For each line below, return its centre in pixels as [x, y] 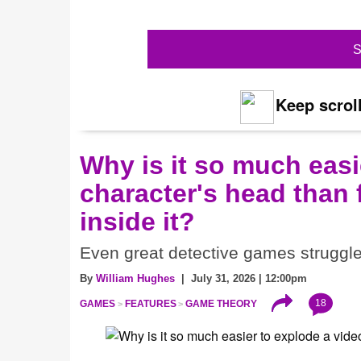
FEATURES [150, 303]
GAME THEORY [222, 303]
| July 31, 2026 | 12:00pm [241, 278]
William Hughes [135, 278]
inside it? [137, 221]
